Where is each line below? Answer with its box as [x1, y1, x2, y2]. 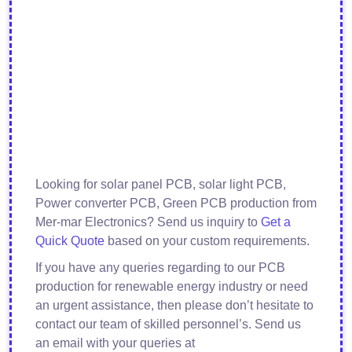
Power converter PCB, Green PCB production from [35, 196, 317, 211]
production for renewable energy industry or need [35, 280, 308, 294]
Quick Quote [35, 234, 104, 248]
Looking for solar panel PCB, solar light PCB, [35, 178, 286, 192]
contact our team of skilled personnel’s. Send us [35, 317, 301, 332]
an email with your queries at [35, 336, 195, 350]
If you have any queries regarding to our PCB [35, 261, 285, 275]
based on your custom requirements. [104, 234, 310, 248]
